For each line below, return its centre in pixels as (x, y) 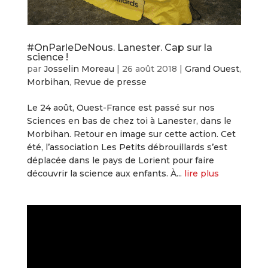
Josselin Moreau (79, 68)
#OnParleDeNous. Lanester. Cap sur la (119, 47)
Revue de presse (110, 82)
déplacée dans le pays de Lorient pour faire (120, 160)
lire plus (201, 173)
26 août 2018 (149, 68)
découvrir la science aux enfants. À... (105, 173)
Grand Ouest (212, 68)
